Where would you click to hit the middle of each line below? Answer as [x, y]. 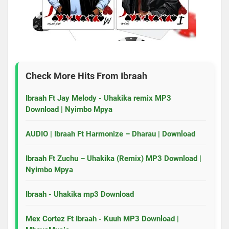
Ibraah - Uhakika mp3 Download [80, 194]
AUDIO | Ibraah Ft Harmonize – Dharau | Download [110, 134]
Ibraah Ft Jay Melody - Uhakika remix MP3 [98, 98]
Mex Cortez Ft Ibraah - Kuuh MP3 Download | [102, 219]
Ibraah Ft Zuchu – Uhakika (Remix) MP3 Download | [113, 158]
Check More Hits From [73, 76]
